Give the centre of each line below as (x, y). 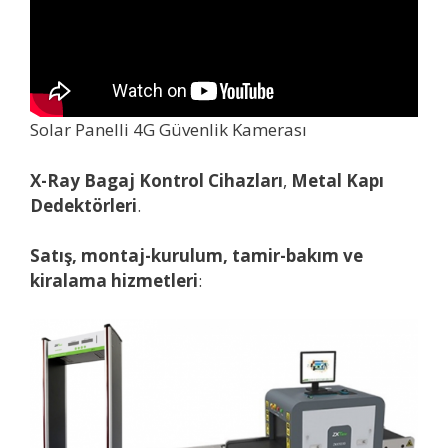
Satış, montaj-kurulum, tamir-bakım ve (196, 256)
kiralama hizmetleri (114, 281)
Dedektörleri (83, 205)
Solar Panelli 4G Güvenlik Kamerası (168, 130)
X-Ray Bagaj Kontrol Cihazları (156, 180)
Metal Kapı (337, 180)
